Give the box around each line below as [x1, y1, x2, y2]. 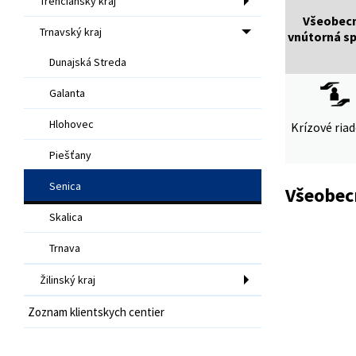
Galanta [49, 85, 85, 100]
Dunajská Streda [49, 54, 126, 69]
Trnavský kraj [40, 24, 102, 39]
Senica [49, 178, 81, 193]
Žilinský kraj [40, 272, 95, 287]
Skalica [49, 209, 83, 224]
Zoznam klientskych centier [28, 304, 164, 319]
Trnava [49, 240, 80, 255]
